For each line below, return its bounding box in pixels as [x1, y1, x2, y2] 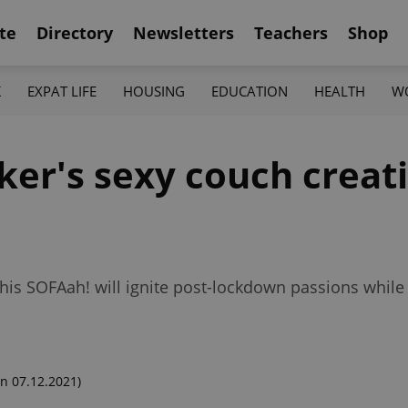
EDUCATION [211, 81, 289, 100]
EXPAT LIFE [26, 81, 97, 100]
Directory [36, 21, 113, 44]
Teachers [254, 21, 328, 44]
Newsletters [133, 21, 234, 44]
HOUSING [122, 81, 185, 100]
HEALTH [314, 81, 366, 100]
